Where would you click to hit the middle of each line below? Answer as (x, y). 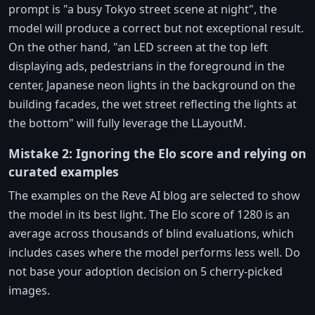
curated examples (64, 172)
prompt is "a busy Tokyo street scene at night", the (143, 9)
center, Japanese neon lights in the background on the (152, 85)
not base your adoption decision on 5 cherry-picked (146, 272)
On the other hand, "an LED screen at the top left (138, 47)
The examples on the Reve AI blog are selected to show (154, 196)
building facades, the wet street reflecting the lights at (153, 104)
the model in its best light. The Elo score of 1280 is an (149, 215)
